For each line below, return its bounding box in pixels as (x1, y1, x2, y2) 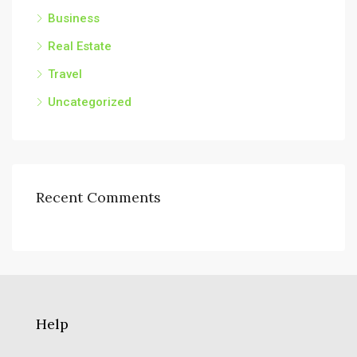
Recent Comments (36, 187, 161, 206)
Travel (48, 66, 82, 81)
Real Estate (48, 38, 112, 53)
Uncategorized (48, 94, 131, 109)
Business (48, 10, 100, 25)
